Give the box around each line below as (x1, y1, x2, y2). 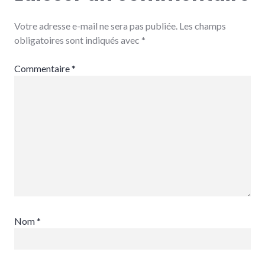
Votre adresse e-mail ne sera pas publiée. (14, 20, 177, 31)
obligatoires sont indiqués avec (14, 34, 141, 46)
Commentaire (14, 63, 72, 74)
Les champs (179, 20, 226, 31)
